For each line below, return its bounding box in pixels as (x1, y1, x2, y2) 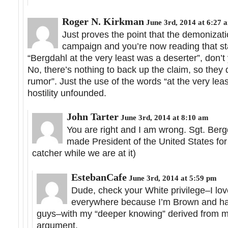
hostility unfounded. (27, 88, 106, 98)
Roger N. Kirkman (62, 15, 144, 27)
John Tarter (67, 111, 119, 123)
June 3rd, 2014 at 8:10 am (119, 113, 209, 122)
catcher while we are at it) (32, 148, 136, 159)
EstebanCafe (71, 171, 127, 183)
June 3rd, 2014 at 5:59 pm (127, 173, 217, 182)
